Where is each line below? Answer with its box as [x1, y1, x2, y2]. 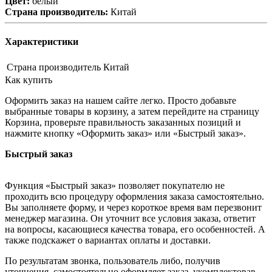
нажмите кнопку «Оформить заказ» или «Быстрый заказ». [5, 128, 246, 139]
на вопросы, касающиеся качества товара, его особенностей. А [5, 224, 265, 235]
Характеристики [5, 36, 78, 47]
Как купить [5, 75, 52, 86]
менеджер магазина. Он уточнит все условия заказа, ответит [5, 213, 256, 224]
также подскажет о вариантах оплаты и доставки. [5, 235, 211, 246]
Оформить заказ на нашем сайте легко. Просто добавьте [5, 95, 236, 106]
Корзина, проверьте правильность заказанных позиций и [5, 117, 241, 128]
